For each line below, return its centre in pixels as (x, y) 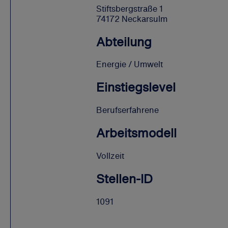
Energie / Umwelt (130, 64)
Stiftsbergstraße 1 (130, 8)
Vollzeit (110, 156)
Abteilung (124, 41)
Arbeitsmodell (136, 133)
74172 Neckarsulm (132, 19)
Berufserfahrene (127, 110)
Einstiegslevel (136, 87)
